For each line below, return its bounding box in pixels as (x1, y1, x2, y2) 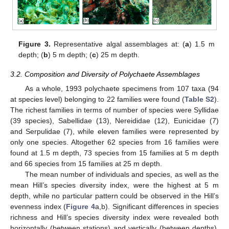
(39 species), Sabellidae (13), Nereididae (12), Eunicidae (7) (10, 117, 219, 125)
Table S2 (184, 95, 215, 104)
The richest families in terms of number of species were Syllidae (10, 106, 219, 114)
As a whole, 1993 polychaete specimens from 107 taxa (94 (25, 84, 219, 93)
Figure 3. (18, 40, 51, 49)
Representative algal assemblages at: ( (50, 40, 185, 49)
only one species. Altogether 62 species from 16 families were (10, 138, 219, 147)
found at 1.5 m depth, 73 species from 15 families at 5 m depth (10, 149, 219, 157)
